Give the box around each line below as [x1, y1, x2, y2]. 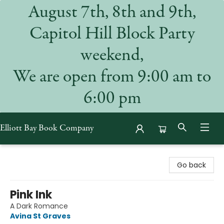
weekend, [80, 47, 143, 65]
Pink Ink [10, 187, 52, 202]
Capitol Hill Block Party [29, 25, 195, 43]
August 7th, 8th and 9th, [28, 4, 196, 22]
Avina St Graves [10, 211, 70, 221]
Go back [177, 160, 206, 170]
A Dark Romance [10, 201, 68, 211]
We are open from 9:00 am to [13, 68, 211, 86]
